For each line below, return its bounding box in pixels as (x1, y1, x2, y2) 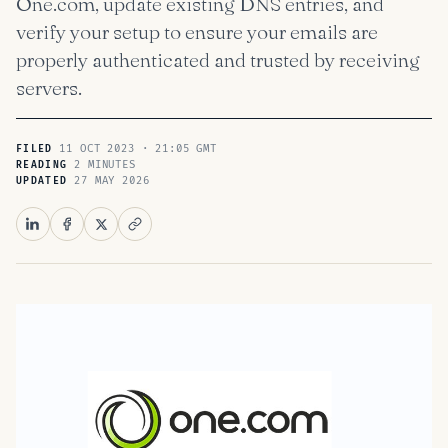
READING (16, 159, 68, 171)
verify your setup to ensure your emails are (16, 19, 378, 44)
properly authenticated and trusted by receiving (16, 47, 420, 72)
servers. (16, 75, 82, 100)
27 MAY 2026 (67, 174, 150, 187)
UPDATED (16, 175, 68, 187)
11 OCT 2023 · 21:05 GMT (52, 142, 217, 155)
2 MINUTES (67, 158, 136, 171)
